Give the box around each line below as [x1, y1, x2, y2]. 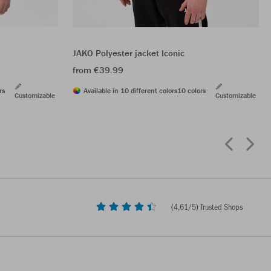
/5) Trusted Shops [188, 200, 243, 212]
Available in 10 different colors [83, 85, 177, 95]
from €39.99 [73, 64, 123, 76]
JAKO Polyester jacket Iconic [73, 47, 184, 59]
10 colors [177, 85, 206, 95]
